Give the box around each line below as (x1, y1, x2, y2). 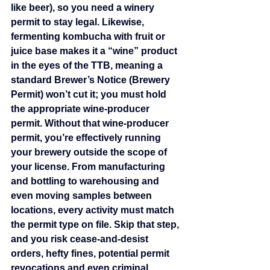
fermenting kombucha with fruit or (11, 31, 168, 42)
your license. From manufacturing (11, 162, 168, 172)
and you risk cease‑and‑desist (11, 234, 151, 245)
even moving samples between (11, 190, 154, 201)
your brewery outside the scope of (11, 147, 169, 158)
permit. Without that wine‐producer (11, 118, 171, 129)
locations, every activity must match (11, 205, 177, 216)
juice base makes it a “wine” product (11, 46, 180, 57)
